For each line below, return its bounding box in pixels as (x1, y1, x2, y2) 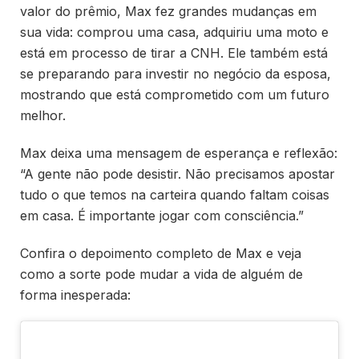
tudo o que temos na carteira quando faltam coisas (20, 186, 329, 203)
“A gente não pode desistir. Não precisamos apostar (20, 165, 335, 182)
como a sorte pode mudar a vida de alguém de (20, 265, 303, 282)
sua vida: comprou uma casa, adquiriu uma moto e (20, 24, 329, 41)
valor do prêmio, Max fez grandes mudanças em (20, 3, 317, 20)
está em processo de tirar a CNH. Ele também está (20, 45, 328, 62)
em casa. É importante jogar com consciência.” (20, 207, 304, 224)
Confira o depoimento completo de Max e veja (20, 244, 301, 261)
